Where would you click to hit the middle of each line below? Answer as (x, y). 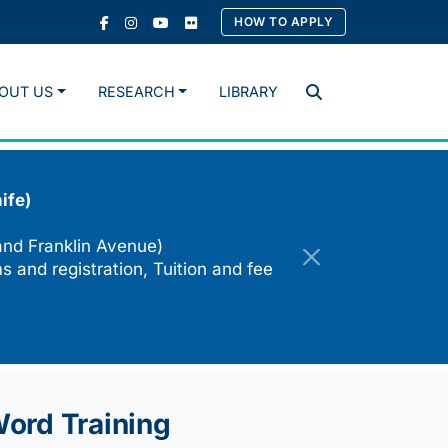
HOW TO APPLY (283, 21)
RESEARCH (136, 92)
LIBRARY (248, 92)
